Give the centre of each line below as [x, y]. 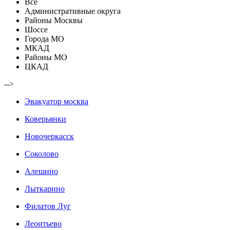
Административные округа [73, 11]
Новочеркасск [49, 137]
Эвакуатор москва [56, 102]
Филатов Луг [48, 206]
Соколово [42, 154]
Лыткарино [45, 189]
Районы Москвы [54, 21]
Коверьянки [45, 119]
